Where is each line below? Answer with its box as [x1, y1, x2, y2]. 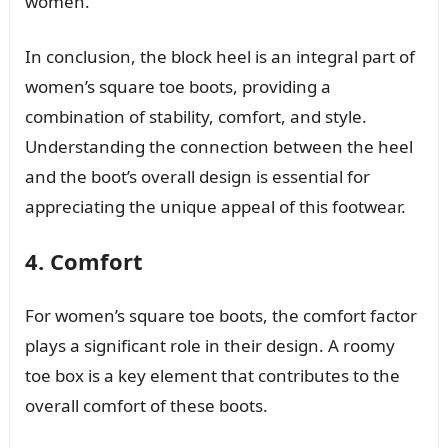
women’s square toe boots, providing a [24, 74, 331, 98]
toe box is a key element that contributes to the [24, 363, 400, 387]
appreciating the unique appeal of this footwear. [24, 194, 406, 218]
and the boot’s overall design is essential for [24, 164, 370, 188]
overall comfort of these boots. [24, 393, 268, 417]
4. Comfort [24, 245, 143, 276]
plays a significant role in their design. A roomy [24, 333, 395, 357]
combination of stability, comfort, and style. [24, 104, 367, 128]
